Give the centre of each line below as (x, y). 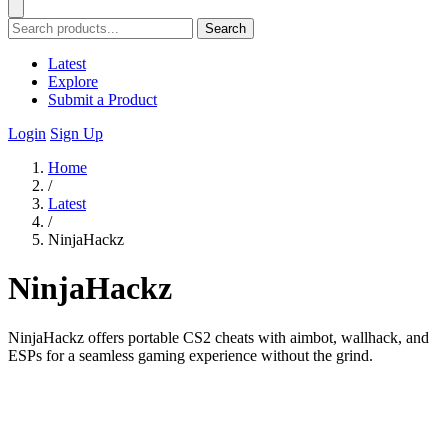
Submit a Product (102, 99)
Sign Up (76, 133)
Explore (73, 81)
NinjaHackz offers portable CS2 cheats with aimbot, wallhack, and (218, 337)
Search (225, 28)
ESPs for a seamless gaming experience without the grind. (190, 355)
